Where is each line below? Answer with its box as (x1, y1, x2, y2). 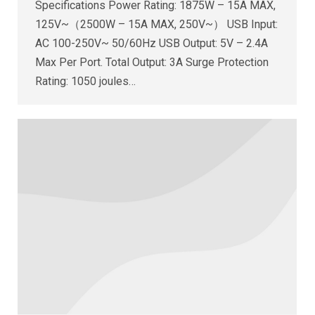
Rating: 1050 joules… (35, 74, 136, 88)
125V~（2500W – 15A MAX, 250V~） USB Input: (35, 17, 278, 31)
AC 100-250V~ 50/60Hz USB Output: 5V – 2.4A (35, 36, 268, 50)
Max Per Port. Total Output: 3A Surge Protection (35, 55, 269, 69)
